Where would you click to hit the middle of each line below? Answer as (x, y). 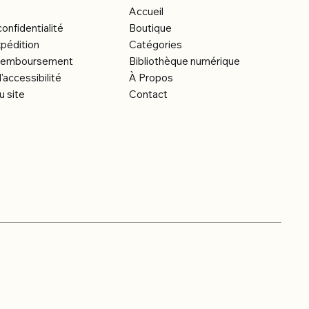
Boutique (150, 28)
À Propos (151, 78)
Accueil (146, 12)
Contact (148, 94)
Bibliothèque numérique (184, 61)
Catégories (155, 45)
